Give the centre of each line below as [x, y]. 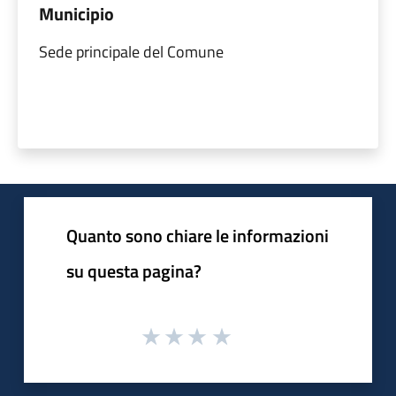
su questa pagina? [134, 270]
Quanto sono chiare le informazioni [198, 235]
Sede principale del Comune [131, 51]
